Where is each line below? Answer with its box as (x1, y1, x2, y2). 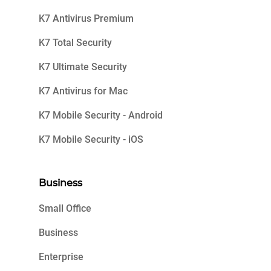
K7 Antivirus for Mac (39, 85, 128, 97)
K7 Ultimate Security (39, 61, 127, 73)
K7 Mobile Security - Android (39, 109, 163, 121)
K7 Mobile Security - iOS (39, 134, 143, 145)
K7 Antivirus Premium (39, 13, 134, 24)
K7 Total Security (39, 37, 112, 48)
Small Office (39, 203, 91, 214)
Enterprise (39, 251, 83, 263)
